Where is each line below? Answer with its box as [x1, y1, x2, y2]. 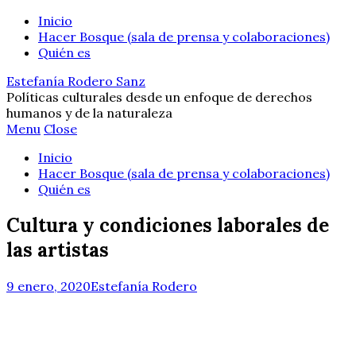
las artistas [6, 237, 109, 262]
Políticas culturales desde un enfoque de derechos [6, 89, 312, 105]
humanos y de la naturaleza [6, 105, 172, 121]
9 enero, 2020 [6, 277, 91, 294]
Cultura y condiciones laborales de [6, 212, 329, 238]
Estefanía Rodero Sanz [6, 73, 145, 89]
